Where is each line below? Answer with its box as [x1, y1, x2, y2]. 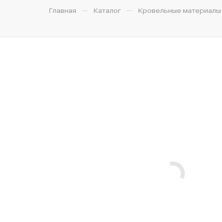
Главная [49, 6, 76, 14]
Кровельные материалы [138, 6, 221, 14]
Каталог [93, 6, 121, 14]
